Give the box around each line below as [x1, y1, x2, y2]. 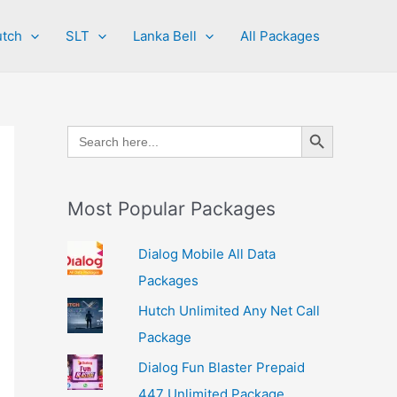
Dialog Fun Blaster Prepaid [137, 358, 305, 376]
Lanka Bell [133, 27, 197, 44]
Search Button [300, 116, 342, 133]
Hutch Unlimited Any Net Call [137, 301, 320, 319]
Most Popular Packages [67, 198, 276, 220]
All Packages [240, 27, 320, 44]
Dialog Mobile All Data [137, 245, 276, 262]
